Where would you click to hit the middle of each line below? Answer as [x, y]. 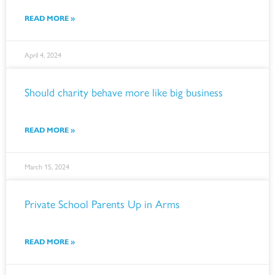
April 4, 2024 [43, 55]
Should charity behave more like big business [124, 92]
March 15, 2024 [47, 166]
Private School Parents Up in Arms [102, 203]
